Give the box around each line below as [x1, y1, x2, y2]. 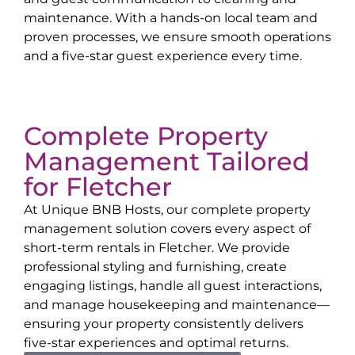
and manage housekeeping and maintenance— [24, 296, 330, 313]
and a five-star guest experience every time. [24, 47, 302, 63]
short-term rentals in [24, 239, 158, 256]
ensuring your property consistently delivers [24, 315, 303, 332]
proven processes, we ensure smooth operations [24, 28, 331, 44]
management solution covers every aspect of [24, 220, 311, 237]
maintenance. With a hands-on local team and [24, 9, 318, 25]
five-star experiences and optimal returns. [24, 334, 288, 351]
